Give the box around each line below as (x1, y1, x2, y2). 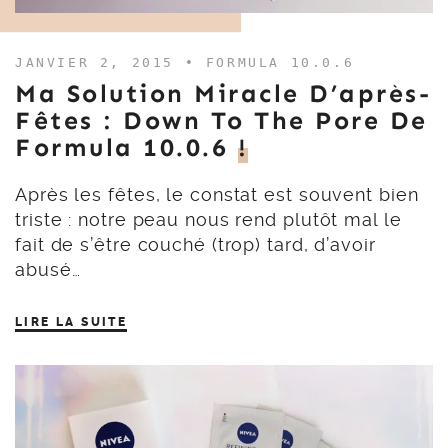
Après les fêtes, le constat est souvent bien (15, 183, 419, 205)
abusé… (15, 258, 81, 280)
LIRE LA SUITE (15, 314, 128, 329)
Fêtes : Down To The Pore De (15, 105, 428, 136)
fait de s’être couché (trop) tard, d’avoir (15, 233, 376, 255)
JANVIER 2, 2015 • (15, 54, 206, 70)
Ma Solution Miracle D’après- (15, 78, 431, 109)
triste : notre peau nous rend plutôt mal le (15, 208, 402, 230)
